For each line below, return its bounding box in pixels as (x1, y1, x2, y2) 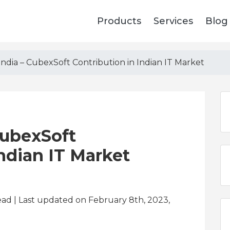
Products (97, 15, 141, 27)
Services (154, 15, 193, 27)
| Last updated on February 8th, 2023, (12, 195, 170, 205)
